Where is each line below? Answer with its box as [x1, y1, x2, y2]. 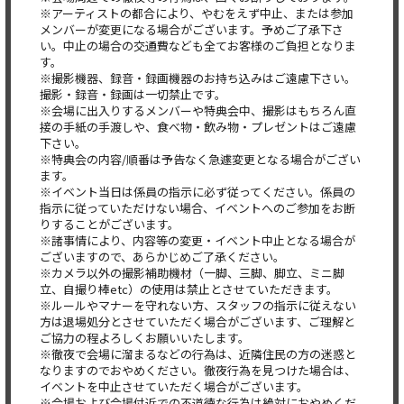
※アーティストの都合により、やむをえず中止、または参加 [40, 5, 353, 22]
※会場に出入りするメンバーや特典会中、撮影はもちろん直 [40, 102, 356, 119]
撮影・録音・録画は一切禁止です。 [40, 86, 226, 103]
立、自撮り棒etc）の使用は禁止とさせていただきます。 [40, 280, 338, 298]
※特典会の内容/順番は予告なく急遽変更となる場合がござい [40, 151, 361, 168]
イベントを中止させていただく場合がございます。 [40, 378, 308, 395]
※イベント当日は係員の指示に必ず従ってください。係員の [40, 183, 355, 200]
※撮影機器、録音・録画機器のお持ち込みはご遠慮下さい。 [40, 69, 356, 87]
